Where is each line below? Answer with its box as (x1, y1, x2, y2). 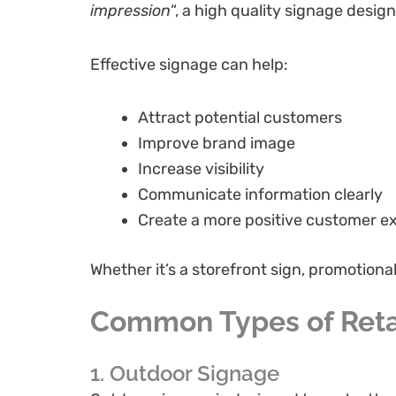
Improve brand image (138, 133, 295, 154)
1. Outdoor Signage (90, 360, 279, 386)
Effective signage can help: (90, 54, 288, 74)
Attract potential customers (138, 108, 342, 128)
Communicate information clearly (138, 185, 383, 205)
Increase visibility (138, 159, 264, 179)
